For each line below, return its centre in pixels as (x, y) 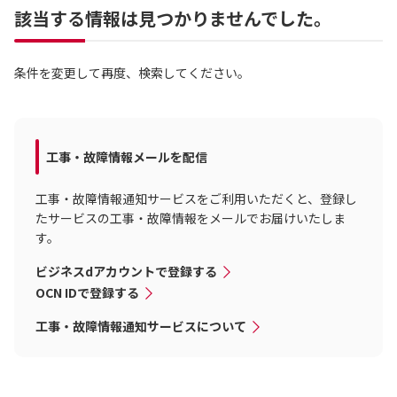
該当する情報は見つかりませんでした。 (173, 18)
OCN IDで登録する (87, 292)
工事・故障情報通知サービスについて (141, 326)
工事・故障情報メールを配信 (127, 157)
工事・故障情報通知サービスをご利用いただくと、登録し (196, 198)
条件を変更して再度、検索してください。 (132, 73)
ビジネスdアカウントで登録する (126, 271)
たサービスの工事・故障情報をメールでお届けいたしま (191, 218)
